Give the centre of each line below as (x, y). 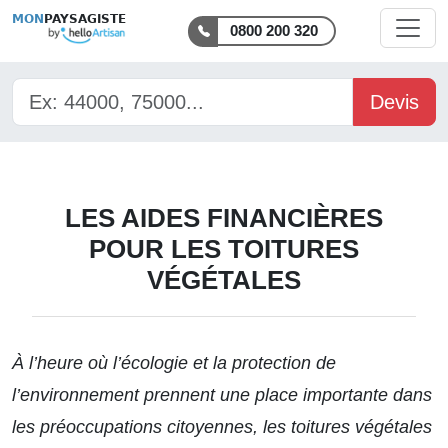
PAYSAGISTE (85, 19)
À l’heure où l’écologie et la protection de (174, 363)
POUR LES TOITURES (224, 249)
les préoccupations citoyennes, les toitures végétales (222, 427)
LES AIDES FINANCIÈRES (224, 218)
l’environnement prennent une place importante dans (222, 395)
